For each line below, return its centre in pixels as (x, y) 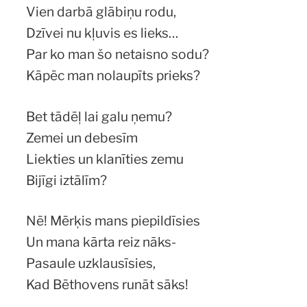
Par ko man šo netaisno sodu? (118, 54)
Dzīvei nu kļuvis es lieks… (102, 33)
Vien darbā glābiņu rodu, (101, 11)
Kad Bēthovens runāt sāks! (108, 285)
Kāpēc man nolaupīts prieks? (113, 75)
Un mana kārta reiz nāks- (101, 242)
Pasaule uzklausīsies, (91, 263)
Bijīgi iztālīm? (67, 180)
